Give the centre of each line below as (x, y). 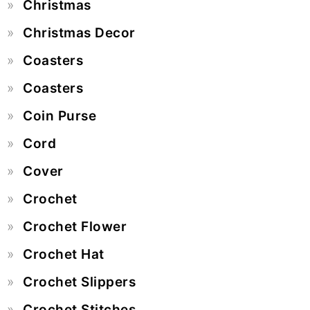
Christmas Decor (79, 33)
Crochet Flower (75, 226)
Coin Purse (60, 116)
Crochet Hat (64, 254)
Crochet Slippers (79, 282)
